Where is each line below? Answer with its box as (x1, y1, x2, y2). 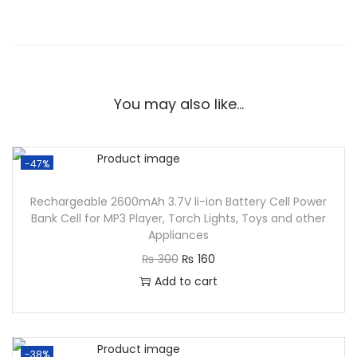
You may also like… (113, 93, 244, 114)
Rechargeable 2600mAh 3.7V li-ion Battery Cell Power (29, 193, 327, 210)
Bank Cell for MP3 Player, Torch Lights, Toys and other (30, 210, 326, 226)
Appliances (147, 226, 209, 243)
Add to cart (154, 273, 218, 289)
